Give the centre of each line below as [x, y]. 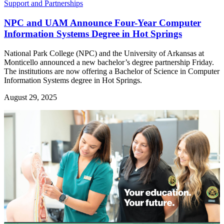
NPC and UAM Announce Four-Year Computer [102, 22]
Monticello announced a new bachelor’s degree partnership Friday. [109, 62]
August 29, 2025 [30, 97]
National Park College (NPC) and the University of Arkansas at [104, 53]
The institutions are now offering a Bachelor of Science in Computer [112, 71]
